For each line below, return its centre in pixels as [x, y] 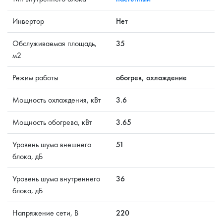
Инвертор [28, 21]
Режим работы [35, 78]
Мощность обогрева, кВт [52, 122]
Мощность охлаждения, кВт [57, 100]
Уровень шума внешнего [52, 144]
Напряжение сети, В [45, 213]
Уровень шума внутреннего [56, 179]
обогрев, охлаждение [151, 78]
